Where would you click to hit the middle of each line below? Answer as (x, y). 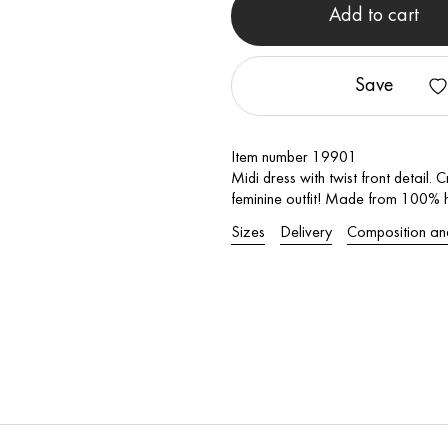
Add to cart (374, 16)
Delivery (306, 233)
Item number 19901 (294, 158)
